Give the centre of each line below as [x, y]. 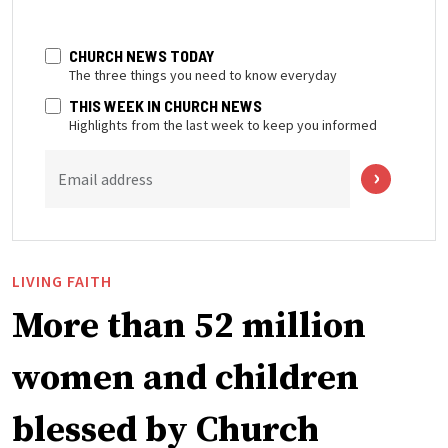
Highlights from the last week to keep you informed [223, 124]
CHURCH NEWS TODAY [142, 55]
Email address [105, 178]
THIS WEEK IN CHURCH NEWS [165, 105]
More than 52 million [189, 326]
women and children [185, 378]
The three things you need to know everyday [203, 74]
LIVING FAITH [62, 280]
